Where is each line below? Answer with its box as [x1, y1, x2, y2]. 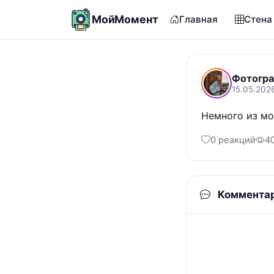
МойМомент [92, 13, 158, 26]
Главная [179, 13, 218, 25]
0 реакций [210, 135, 256, 146]
